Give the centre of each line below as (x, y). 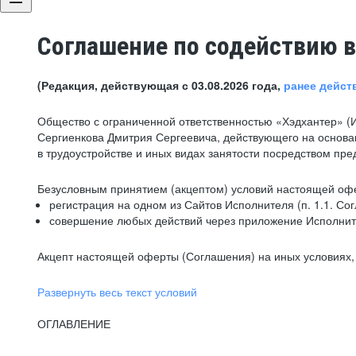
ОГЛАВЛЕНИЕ (74, 323)
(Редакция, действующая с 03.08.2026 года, (161, 85)
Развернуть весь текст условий (117, 292)
